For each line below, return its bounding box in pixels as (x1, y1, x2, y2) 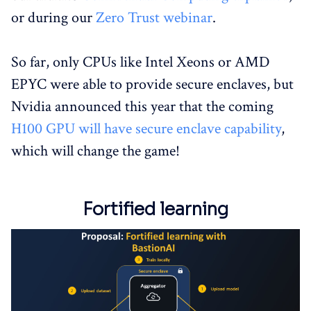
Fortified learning (83, 199, 228, 221)
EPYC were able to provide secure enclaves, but (11, 74, 294, 95)
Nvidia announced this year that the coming (11, 96, 274, 117)
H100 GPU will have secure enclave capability (11, 119, 281, 140)
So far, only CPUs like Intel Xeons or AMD (11, 52, 270, 73)
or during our (11, 8, 96, 28)
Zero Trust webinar (96, 8, 212, 28)
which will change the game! (11, 141, 180, 162)
